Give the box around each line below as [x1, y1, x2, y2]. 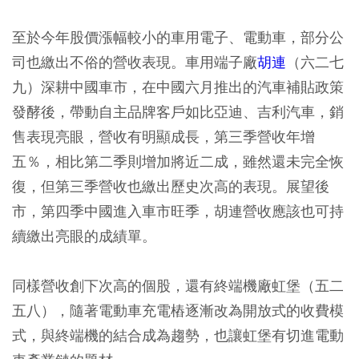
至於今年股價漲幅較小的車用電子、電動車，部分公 [12, 27, 344, 46]
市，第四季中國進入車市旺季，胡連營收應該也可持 [12, 201, 344, 220]
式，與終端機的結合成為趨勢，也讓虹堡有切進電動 [12, 325, 344, 345]
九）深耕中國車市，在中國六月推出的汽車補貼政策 [12, 77, 344, 96]
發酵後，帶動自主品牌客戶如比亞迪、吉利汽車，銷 [12, 102, 344, 121]
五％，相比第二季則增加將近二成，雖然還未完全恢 [12, 151, 344, 171]
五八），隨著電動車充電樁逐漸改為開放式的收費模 [12, 301, 344, 320]
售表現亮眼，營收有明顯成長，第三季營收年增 [12, 127, 315, 146]
